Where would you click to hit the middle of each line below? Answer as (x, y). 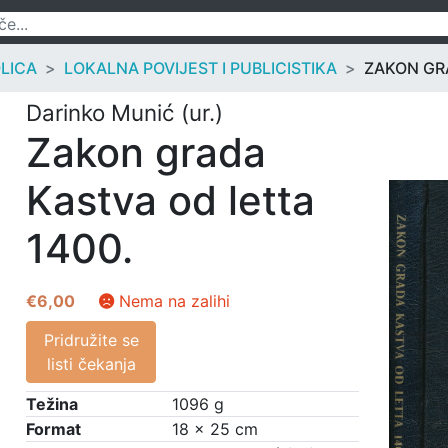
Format (53, 429)
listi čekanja (91, 364)
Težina (52, 404)
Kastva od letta (170, 200)
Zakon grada (146, 152)
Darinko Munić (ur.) (124, 112)
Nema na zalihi (174, 301)
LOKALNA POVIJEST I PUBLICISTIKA (200, 68)
